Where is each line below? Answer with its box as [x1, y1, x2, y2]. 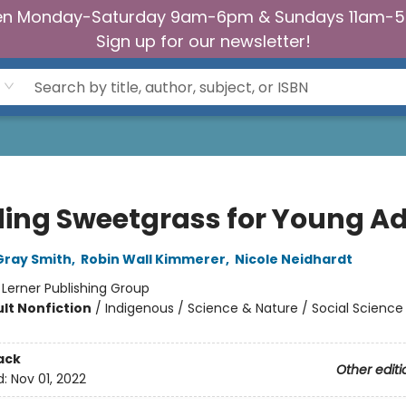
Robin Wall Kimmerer [80, 250, 226, 268]
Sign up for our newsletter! [95, 30, 311, 53]
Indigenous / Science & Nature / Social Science [104, 299, 403, 317]
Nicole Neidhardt [234, 250, 353, 268]
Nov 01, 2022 [10, 370, 86, 389]
